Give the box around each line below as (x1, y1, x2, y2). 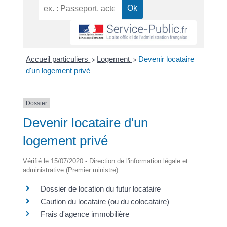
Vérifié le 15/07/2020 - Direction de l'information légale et (22, 157, 188, 165)
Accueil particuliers (26, 54, 91, 63)
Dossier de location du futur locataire (40, 184, 161, 194)
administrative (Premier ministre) (22, 166, 118, 174)
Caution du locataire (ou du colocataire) (40, 197, 169, 206)
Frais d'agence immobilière (40, 210, 129, 219)
